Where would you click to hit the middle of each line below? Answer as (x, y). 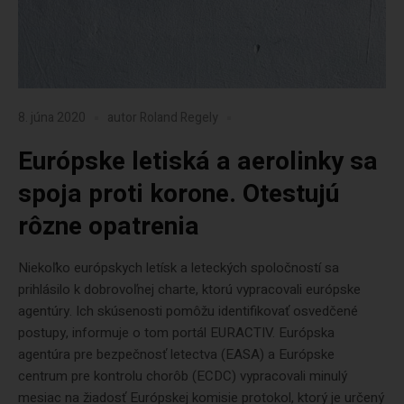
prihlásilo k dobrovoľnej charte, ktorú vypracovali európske (189, 289)
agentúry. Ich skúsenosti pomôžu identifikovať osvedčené (188, 311)
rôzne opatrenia (109, 227)
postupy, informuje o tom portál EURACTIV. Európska (176, 333)
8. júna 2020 (52, 118)
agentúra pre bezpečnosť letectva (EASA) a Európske (176, 354)
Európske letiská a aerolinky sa (198, 162)
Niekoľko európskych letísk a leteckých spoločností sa (179, 268)
